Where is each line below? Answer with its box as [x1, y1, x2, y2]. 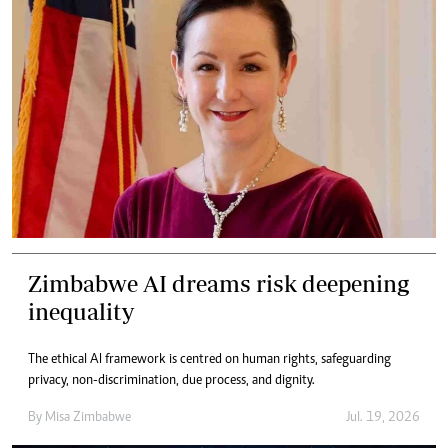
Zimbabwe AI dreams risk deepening [28, 270, 409, 298]
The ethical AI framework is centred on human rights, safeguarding [28, 353, 391, 368]
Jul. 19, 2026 [346, 411, 420, 426]
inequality [28, 298, 134, 326]
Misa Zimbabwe [45, 411, 131, 426]
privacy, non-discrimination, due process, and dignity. [28, 374, 315, 389]
